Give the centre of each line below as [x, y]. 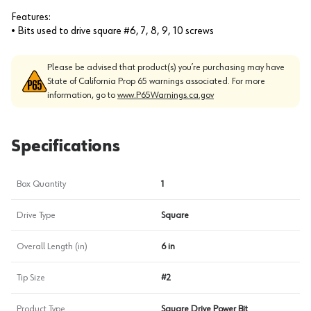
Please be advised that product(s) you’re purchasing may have [166, 67]
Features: [31, 17]
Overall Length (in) [52, 246]
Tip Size [31, 278]
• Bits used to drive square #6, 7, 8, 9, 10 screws [112, 31]
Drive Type [36, 215]
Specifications [66, 146]
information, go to [82, 95]
